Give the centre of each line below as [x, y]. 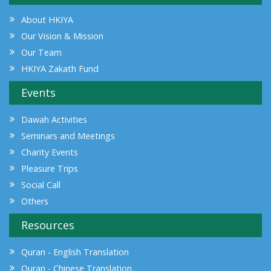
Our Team [41, 52]
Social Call [41, 184]
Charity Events [50, 152]
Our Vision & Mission [62, 36]
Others [35, 201]
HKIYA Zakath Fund [60, 68]
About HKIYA [47, 19]
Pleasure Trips [50, 168]
